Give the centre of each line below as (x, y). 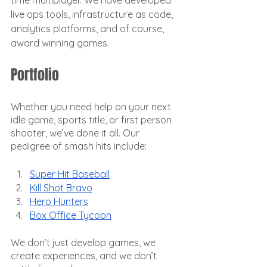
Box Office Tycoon (71, 215)
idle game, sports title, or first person (92, 120)
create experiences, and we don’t (85, 256)
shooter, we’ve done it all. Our (76, 133)
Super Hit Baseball (70, 174)
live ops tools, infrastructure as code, (93, 14)
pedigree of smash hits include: (79, 146)
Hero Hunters (59, 201)
